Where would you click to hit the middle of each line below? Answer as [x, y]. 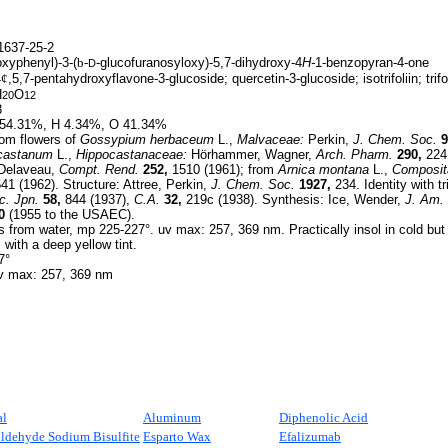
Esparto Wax [177, 436]
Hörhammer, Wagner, [251, 154]
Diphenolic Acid [323, 417]
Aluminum [172, 417]
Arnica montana [323, 169]
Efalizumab [310, 436]
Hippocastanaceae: [131, 154]
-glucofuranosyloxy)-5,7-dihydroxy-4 [199, 62]
